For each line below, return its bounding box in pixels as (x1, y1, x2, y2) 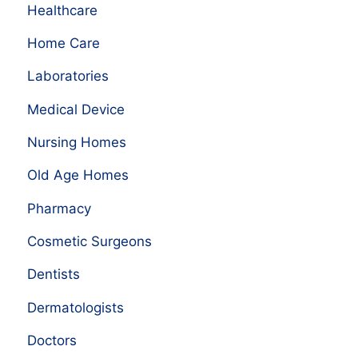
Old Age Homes (26, 167, 129, 184)
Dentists (26, 266, 80, 283)
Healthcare (26, 2, 97, 18)
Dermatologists (26, 299, 124, 316)
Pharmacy (26, 200, 91, 217)
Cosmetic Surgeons (26, 233, 152, 249)
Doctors (26, 332, 77, 348)
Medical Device (26, 101, 125, 117)
